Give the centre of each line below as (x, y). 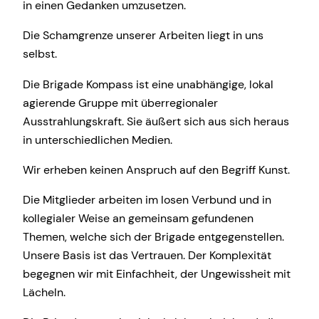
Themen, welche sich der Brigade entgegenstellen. (153, 237)
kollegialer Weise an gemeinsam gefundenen (138, 219)
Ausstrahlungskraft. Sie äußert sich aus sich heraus (156, 121)
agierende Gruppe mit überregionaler (120, 103)
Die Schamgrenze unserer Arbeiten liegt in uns (143, 36)
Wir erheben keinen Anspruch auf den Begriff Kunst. (156, 169)
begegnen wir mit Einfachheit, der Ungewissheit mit (157, 274)
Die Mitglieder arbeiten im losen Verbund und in (147, 200)
